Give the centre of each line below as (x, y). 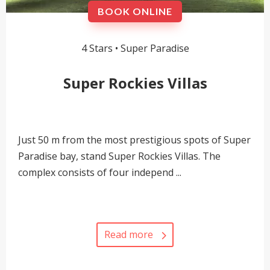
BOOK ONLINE (135, 11)
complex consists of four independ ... (100, 173)
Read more (129, 234)
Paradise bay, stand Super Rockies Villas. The (119, 156)
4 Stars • (101, 49)
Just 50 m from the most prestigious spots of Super (134, 140)
